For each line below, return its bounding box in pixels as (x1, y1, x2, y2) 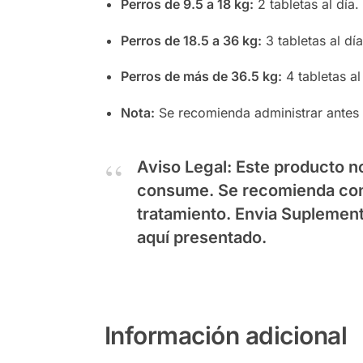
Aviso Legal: (136, 156, 232, 177)
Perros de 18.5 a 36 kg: (120, 32, 262, 49)
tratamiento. (136, 203, 235, 224)
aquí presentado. (136, 227, 267, 247)
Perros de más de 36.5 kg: (120, 68, 282, 85)
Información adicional (104, 320, 348, 350)
